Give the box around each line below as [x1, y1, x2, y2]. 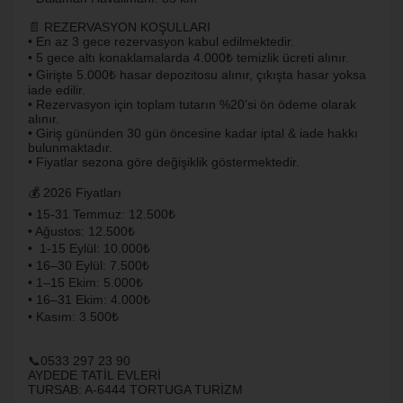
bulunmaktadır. [28, 140, 112, 155]
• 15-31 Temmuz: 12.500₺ [28, 207, 175, 221]
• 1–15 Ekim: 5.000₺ [28, 275, 143, 290]
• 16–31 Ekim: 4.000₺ [28, 292, 150, 307]
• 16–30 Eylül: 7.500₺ [28, 258, 149, 273]
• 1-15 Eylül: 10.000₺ [28, 241, 150, 255]
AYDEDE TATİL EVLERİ [28, 368, 161, 382]
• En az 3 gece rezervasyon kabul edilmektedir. [28, 34, 294, 49]
